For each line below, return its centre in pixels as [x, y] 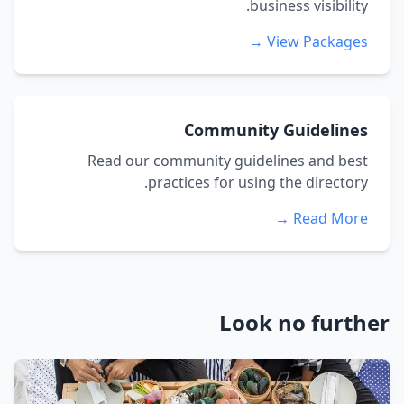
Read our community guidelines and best [228, 161]
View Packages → [317, 41]
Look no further [304, 322]
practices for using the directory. [258, 182]
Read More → [331, 218]
